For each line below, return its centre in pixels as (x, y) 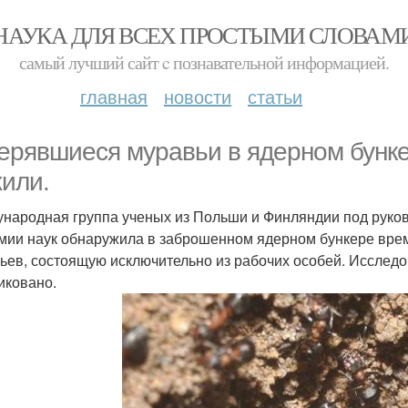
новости (198, 96)
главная (114, 96)
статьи (275, 96)
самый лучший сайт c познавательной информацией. (204, 62)
